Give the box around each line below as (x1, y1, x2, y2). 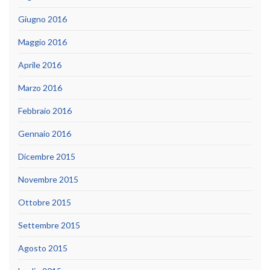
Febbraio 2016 (18, 105, 72, 116)
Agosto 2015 (18, 243, 67, 254)
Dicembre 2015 (18, 151, 75, 162)
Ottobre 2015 (18, 197, 71, 208)
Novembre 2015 (18, 174, 78, 185)
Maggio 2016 (18, 37, 67, 48)
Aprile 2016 (18, 60, 61, 71)
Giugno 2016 (18, 14, 67, 25)
